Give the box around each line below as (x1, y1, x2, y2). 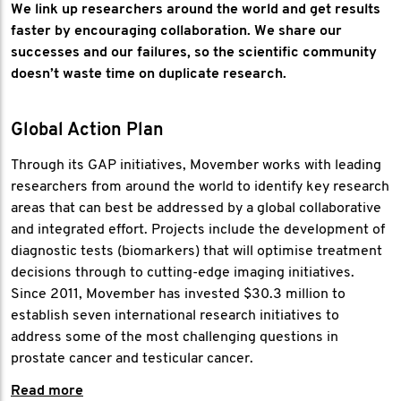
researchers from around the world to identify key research (11, 180, 389, 194)
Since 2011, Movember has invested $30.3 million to (11, 287, 346, 302)
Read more (11, 384, 83, 398)
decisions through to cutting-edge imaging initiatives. (11, 266, 354, 280)
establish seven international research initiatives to (11, 309, 339, 323)
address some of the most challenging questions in (11, 330, 338, 345)
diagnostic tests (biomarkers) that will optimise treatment (11, 244, 382, 259)
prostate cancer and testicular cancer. (11, 352, 253, 366)
